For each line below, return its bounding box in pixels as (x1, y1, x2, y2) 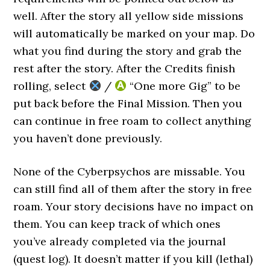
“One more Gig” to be (127, 79, 241, 93)
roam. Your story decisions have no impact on (13, 199, 254, 213)
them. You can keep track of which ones (13, 217, 221, 231)
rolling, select (13, 79, 89, 93)
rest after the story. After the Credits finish (13, 61, 236, 75)
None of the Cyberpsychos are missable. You (13, 165, 246, 178)
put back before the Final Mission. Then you (13, 96, 243, 110)
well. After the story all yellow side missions (13, 9, 244, 23)
